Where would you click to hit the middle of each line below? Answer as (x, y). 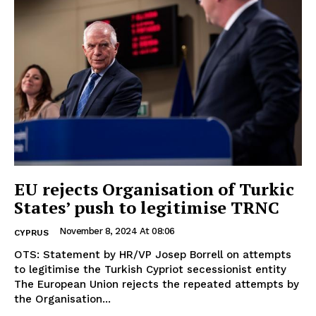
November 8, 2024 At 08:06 (117, 231)
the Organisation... (62, 299)
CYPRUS (31, 232)
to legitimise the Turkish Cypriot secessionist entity (150, 269)
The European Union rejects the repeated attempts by (157, 284)
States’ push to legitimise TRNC (147, 207)
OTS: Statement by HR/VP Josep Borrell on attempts (153, 254)
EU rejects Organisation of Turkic (154, 189)
